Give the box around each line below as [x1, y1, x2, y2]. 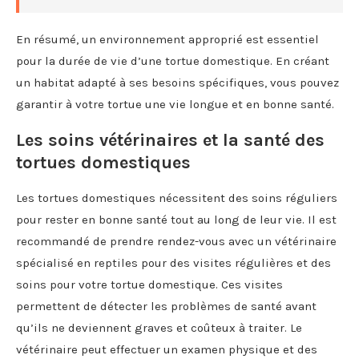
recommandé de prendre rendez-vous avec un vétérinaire [16, 233, 337, 248]
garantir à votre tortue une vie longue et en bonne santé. [16, 96, 334, 111]
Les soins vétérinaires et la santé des [16, 129, 325, 151]
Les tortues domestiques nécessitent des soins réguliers [16, 190, 337, 205]
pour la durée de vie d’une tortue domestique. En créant [16, 53, 329, 68]
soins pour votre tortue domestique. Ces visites [16, 276, 283, 292]
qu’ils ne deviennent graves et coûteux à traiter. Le [16, 320, 302, 335]
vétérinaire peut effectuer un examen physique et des [16, 341, 317, 357]
